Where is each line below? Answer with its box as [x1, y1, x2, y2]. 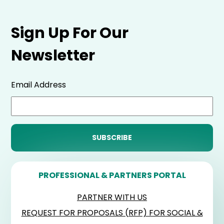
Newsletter [11, 45, 95, 66]
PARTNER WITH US [77, 191, 147, 203]
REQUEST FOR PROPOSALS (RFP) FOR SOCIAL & [21, 207, 203, 219]
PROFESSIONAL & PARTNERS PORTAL [38, 169, 186, 181]
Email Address [11, 79, 66, 91]
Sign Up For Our [11, 22, 129, 44]
